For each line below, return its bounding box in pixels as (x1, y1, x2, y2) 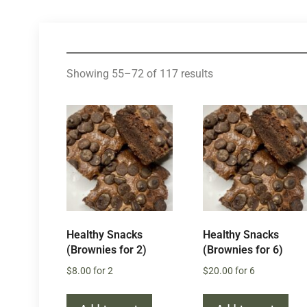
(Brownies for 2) (66, 243, 147, 257)
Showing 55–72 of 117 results (66, 67, 213, 80)
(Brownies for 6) (202, 243, 283, 257)
